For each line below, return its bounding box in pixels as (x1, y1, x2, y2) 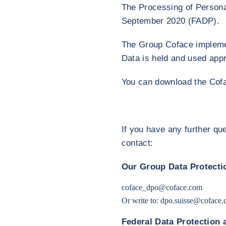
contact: (121, 138, 153, 148)
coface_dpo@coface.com (121, 183, 202, 192)
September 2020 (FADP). (121, 16, 220, 26)
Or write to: (121, 196, 160, 205)
